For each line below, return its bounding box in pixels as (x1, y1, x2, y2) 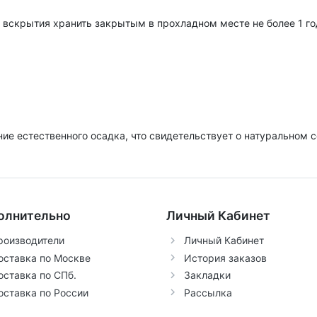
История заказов (183, 251, 267, 264)
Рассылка (183, 286, 232, 299)
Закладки (183, 269, 231, 282)
